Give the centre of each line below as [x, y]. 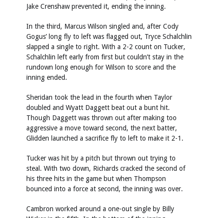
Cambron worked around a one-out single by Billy [100, 209]
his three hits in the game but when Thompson [96, 179]
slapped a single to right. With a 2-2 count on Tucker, [106, 47]
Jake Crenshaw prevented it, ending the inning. [96, 7]
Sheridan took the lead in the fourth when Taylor [99, 98]
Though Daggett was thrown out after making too [101, 118]
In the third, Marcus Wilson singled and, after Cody [102, 27]
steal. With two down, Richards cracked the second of [106, 169]
